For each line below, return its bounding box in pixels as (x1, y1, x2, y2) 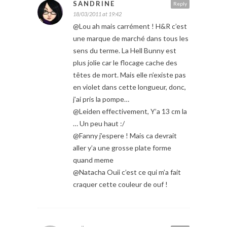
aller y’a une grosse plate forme (73, 143, 171, 152)
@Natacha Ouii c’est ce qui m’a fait (73, 167, 181, 176)
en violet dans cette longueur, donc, (73, 82, 186, 91)
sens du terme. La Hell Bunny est (73, 46, 176, 55)
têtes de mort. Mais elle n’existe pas (73, 70, 186, 79)
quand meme (73, 155, 113, 164)
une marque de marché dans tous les (73, 33, 188, 43)
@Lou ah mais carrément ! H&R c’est (73, 21, 187, 30)
